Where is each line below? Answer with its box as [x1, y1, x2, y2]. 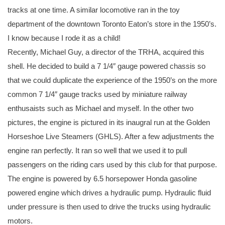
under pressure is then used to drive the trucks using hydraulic [8, 202, 211, 211]
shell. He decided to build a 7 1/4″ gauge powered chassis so [8, 62, 205, 71]
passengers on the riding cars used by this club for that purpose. [8, 160, 217, 169]
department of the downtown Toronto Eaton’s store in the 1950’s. [8, 20, 216, 29]
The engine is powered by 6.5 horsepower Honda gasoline [8, 174, 197, 183]
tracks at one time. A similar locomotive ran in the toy [8, 6, 180, 15]
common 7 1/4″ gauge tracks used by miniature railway [8, 90, 187, 99]
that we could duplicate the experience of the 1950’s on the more [8, 76, 217, 85]
